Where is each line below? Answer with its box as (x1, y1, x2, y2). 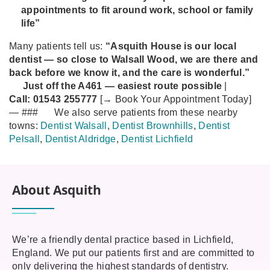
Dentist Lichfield (121, 134, 193, 144)
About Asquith (12, 181, 101, 198)
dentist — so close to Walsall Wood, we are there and (9, 54, 259, 64)
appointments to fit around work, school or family (21, 5, 254, 15)
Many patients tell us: (9, 41, 105, 51)
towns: (9, 121, 41, 131)
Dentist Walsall (40, 121, 107, 131)
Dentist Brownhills (112, 121, 193, 131)
